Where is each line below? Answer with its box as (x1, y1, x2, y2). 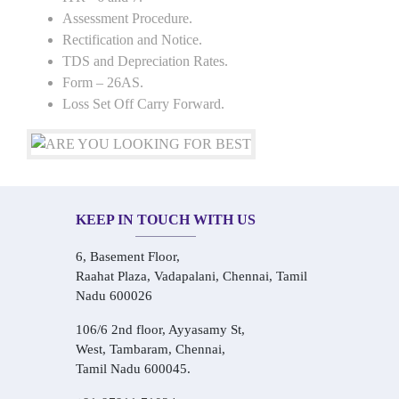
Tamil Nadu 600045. (76, 362, 191, 376)
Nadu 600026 (76, 289, 152, 303)
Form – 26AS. (62, 75, 143, 90)
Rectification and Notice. (62, 32, 202, 47)
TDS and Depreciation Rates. (62, 53, 228, 69)
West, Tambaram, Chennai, (76, 342, 225, 356)
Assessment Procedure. (62, 11, 192, 26)
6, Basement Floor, (76, 249, 180, 264)
